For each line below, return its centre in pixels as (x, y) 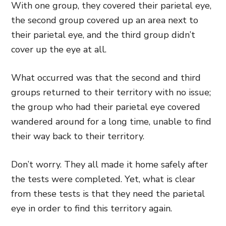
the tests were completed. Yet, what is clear (103, 179)
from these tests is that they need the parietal (108, 194)
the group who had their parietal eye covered (106, 107)
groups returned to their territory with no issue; (111, 92)
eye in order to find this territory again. (92, 208)
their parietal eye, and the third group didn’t (103, 35)
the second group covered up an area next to (105, 20)
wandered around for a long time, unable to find (111, 122)
